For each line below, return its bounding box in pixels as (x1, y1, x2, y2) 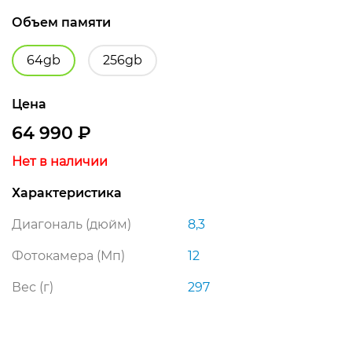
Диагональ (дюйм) (12, 216, 131, 232)
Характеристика (12, 185, 122, 200)
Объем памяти (12, 14, 111, 30)
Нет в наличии (12, 153, 108, 169)
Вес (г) (12, 279, 53, 295)
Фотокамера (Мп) (12, 247, 125, 263)
